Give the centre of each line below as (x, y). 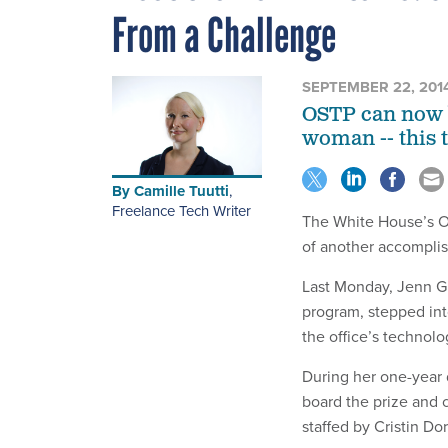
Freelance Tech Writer (181, 211)
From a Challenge (224, 34)
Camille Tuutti (181, 191)
